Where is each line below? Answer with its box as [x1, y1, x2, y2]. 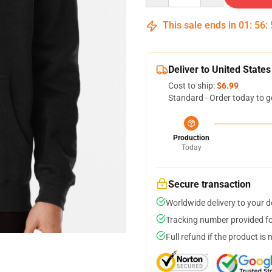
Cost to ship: [168, 81, 217, 90]
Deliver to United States [168, 64, 271, 75]
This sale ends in [160, 19, 239, 31]
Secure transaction [168, 178, 251, 190]
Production [173, 134, 209, 142]
